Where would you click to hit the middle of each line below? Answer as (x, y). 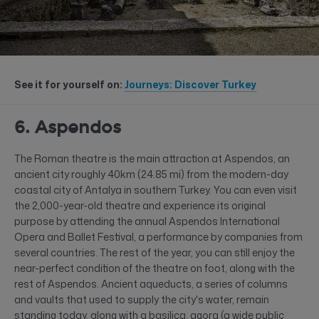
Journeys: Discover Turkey (190, 85)
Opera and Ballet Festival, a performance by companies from (158, 237)
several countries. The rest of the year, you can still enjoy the (155, 253)
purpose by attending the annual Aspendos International (147, 221)
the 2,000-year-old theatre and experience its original (140, 206)
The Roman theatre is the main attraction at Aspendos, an (152, 159)
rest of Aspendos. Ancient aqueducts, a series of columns (151, 284)
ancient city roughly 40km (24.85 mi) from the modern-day (151, 174)
